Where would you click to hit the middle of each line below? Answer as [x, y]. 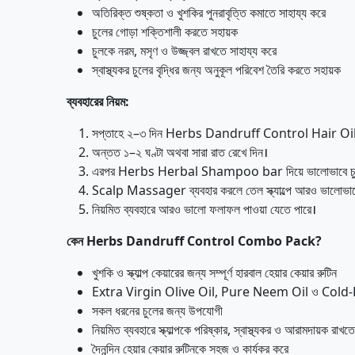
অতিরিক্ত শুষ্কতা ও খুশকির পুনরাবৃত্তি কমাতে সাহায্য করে [209, 13]
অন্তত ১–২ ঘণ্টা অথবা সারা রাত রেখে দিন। [180, 152]
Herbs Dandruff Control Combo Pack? [204, 241]
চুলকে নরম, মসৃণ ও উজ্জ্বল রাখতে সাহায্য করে [184, 51]
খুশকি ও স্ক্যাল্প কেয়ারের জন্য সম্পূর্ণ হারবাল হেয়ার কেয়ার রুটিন [214, 273]
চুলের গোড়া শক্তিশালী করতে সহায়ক [165, 32]
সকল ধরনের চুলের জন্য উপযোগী [157, 311]
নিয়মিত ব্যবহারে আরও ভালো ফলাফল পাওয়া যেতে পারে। [204, 209]
